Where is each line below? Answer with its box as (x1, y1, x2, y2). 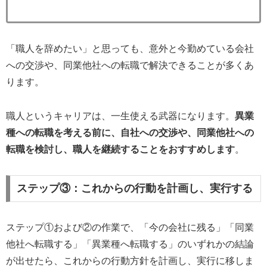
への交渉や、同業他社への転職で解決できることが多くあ (6, 60, 254, 70)
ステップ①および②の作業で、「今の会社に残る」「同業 (6, 222, 254, 233)
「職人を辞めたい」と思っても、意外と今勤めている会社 (6, 43, 254, 54)
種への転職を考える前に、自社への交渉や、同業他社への (6, 127, 254, 138)
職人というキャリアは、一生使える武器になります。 (6, 110, 235, 121)
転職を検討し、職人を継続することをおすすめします (6, 144, 235, 154)
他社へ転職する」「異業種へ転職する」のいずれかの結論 (6, 239, 254, 250)
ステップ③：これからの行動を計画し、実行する (16, 182, 253, 195)
